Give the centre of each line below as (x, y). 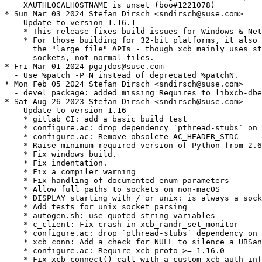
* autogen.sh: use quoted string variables (110, 216)
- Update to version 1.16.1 (70, 23)
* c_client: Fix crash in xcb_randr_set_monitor (122, 225)
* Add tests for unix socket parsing (96, 207)
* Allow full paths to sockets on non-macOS (112, 189)
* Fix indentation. (56, 163)
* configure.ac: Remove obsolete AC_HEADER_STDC (122, 137)
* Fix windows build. (61, 154)
